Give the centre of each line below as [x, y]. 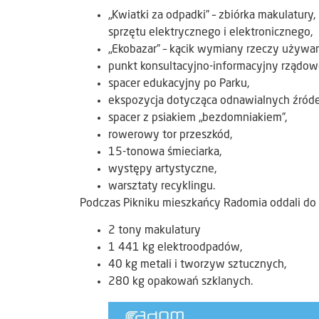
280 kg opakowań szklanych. [181, 282]
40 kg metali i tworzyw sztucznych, [197, 265]
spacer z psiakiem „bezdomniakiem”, [198, 119]
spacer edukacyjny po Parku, [179, 84]
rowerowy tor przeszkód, [170, 136]
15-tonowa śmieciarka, [165, 153]
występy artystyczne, [162, 170]
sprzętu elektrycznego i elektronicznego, [210, 33]
